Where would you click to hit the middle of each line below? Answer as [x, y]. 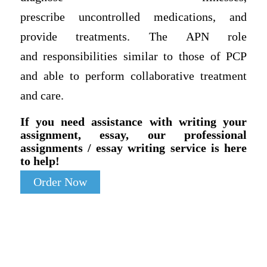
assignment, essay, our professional [133, 135]
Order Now [60, 182]
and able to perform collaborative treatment [133, 76]
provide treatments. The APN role [133, 36]
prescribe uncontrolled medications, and [133, 17]
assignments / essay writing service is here [133, 148]
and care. [43, 95]
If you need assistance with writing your [133, 122]
